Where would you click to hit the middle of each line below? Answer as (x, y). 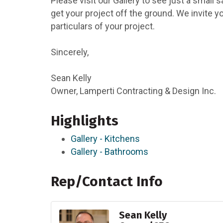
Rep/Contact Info (107, 182)
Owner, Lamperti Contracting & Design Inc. (133, 91)
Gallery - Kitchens (105, 139)
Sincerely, (70, 52)
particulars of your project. (103, 26)
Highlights (85, 121)
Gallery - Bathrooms (110, 152)
